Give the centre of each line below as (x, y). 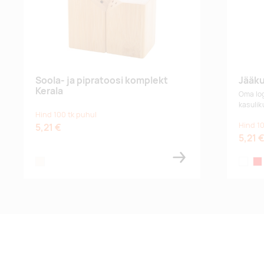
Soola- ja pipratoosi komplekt (102, 80)
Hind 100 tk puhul (66, 114)
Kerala (49, 91)
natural (47, 162)
